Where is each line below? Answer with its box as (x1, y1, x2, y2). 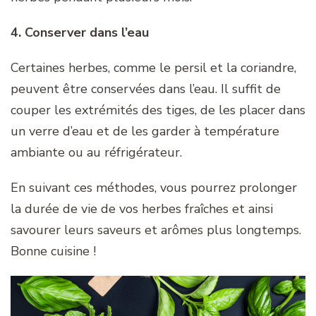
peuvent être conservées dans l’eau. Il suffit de (11, 80, 281, 97)
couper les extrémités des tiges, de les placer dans (11, 101, 305, 119)
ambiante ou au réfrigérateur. (11, 143, 182, 161)
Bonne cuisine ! (11, 242, 96, 260)
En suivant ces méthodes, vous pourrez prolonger (11, 178, 297, 196)
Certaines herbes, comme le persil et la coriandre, (11, 59, 296, 76)
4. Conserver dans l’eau (11, 23, 149, 41)
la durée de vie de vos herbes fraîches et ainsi (11, 200, 273, 217)
